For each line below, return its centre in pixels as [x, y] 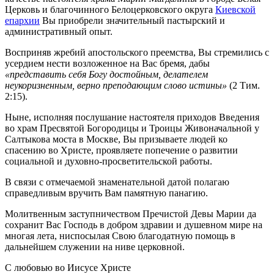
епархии [22, 20]
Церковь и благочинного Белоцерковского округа [110, 9]
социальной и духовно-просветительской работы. [109, 161]
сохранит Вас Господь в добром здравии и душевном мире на [134, 224]
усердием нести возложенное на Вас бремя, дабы [107, 63]
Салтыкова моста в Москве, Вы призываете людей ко [116, 139]
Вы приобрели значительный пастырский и [132, 20]
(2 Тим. [243, 85]
